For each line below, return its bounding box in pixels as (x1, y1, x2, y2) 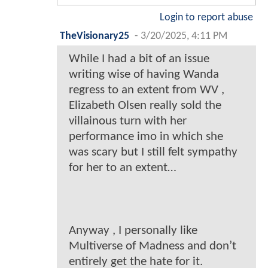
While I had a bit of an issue (69, 52, 209, 65)
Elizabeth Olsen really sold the (69, 99, 221, 112)
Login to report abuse (160, 12, 253, 23)
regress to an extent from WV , (69, 83, 224, 96)
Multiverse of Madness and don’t (69, 239, 236, 252)
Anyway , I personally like (69, 224, 197, 237)
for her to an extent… (69, 161, 176, 174)
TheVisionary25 (60, 31, 129, 41)
